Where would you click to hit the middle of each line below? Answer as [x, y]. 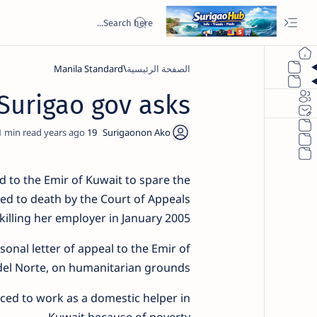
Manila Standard [88, 69]
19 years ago [92, 132]
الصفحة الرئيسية [158, 69]
